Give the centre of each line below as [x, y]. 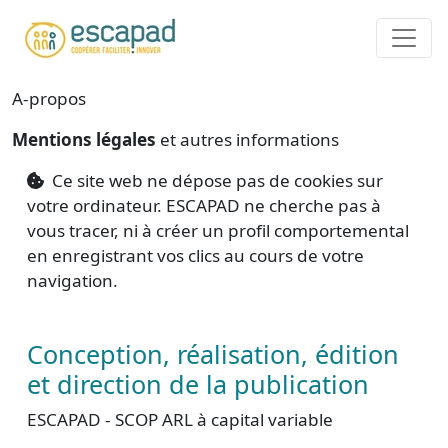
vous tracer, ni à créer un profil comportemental [218, 230]
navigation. [72, 280]
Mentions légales [86, 139]
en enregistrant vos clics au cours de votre [195, 255]
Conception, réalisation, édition [213, 354]
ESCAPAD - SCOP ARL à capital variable [180, 419]
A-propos [49, 98]
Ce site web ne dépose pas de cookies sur [216, 180]
